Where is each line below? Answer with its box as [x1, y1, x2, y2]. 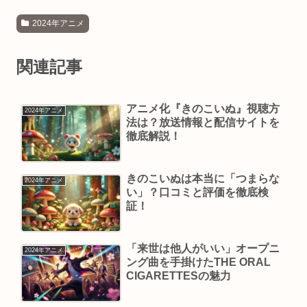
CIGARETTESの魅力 [125, 269, 231, 282]
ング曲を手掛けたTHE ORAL [125, 256, 271, 268]
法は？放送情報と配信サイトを [125, 116, 280, 129]
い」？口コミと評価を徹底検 [125, 186, 269, 199]
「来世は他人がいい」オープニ [125, 242, 280, 254]
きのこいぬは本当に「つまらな [125, 173, 280, 185]
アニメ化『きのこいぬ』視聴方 [125, 103, 280, 115]
